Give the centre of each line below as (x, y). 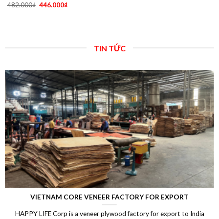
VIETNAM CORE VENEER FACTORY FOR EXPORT (109, 197)
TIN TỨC (109, 48)
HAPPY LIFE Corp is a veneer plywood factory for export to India (109, 214)
